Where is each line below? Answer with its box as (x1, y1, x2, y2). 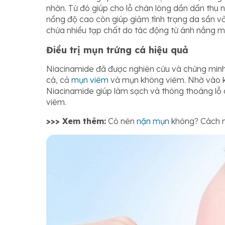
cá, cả (46, 74, 71, 85)
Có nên (106, 116, 137, 126)
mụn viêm (71, 74, 108, 85)
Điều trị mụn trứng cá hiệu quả (46, 44, 188, 56)
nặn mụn (137, 116, 169, 126)
